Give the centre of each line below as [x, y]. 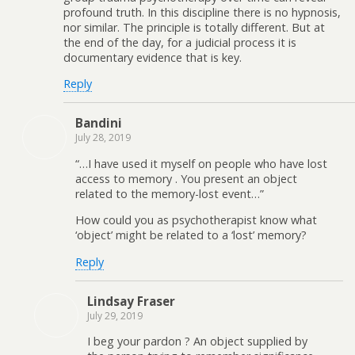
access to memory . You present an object [186, 178]
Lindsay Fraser [131, 302]
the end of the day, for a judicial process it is [180, 42]
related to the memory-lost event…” [170, 193]
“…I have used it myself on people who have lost [201, 163]
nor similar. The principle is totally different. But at [194, 27]
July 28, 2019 [103, 138]
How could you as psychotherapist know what [196, 220]
